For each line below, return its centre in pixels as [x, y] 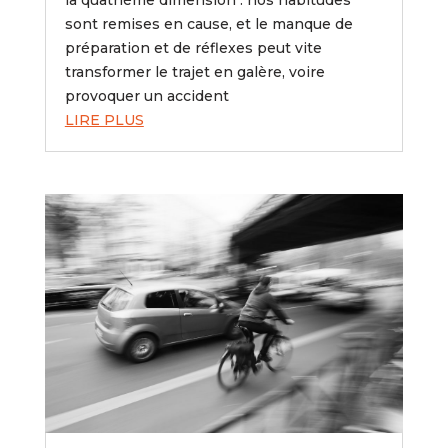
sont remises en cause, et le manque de [208, 24]
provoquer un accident [146, 96]
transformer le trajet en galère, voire [194, 72]
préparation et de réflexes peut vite [193, 48]
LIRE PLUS [104, 120]
